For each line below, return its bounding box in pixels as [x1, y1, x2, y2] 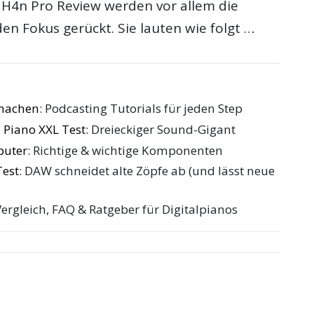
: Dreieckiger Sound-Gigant [86, 121, 236, 137]
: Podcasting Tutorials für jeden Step [39, 100, 243, 117]
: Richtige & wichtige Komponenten [27, 142, 224, 158]
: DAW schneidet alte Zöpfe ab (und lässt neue [19, 163, 275, 179]
